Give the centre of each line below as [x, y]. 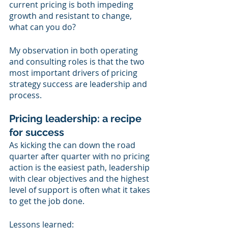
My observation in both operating [75, 51]
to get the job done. [47, 201]
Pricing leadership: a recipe [77, 119]
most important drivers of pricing [74, 73]
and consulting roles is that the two [78, 62]
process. [27, 95]
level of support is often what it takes [81, 190]
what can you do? [42, 27]
